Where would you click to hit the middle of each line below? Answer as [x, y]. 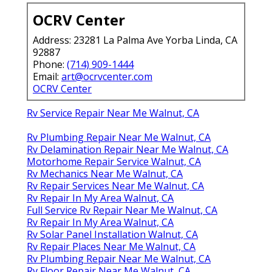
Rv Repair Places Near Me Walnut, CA [111, 246]
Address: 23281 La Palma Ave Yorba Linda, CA [135, 40]
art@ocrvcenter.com [107, 76]
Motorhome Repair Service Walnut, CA [114, 161]
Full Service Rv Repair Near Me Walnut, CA [122, 210]
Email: [47, 76]
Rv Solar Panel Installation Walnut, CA [112, 234]
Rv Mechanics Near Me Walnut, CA [105, 173]
